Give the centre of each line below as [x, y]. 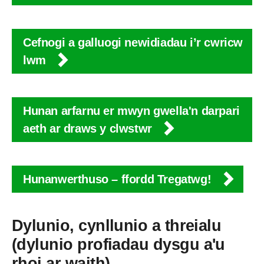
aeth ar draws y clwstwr [89, 129]
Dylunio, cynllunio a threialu [117, 226]
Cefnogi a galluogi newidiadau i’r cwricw [133, 43]
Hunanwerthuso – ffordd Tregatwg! [119, 179]
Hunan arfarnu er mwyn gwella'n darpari [131, 111]
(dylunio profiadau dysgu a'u [118, 245]
